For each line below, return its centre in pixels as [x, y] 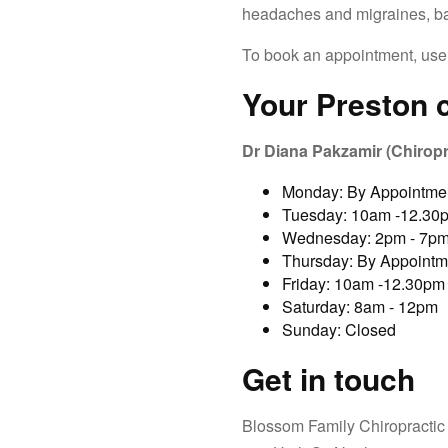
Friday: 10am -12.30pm [363, 283]
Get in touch [328, 378]
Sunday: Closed [339, 329]
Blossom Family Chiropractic [343, 425]
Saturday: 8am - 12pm [360, 306]
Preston [372, 103]
